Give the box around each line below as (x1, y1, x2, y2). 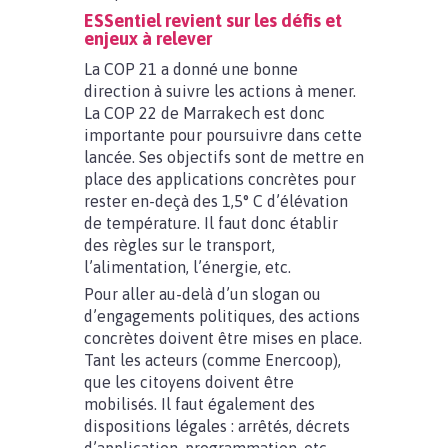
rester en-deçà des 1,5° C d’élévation (84, 192, 348, 210)
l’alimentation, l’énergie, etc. (84, 258, 291, 276)
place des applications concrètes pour (84, 170, 356, 188)
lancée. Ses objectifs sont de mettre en (84, 148, 364, 166)
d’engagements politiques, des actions (84, 307, 360, 325)
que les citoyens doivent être (84, 373, 294, 391)
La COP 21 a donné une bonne (84, 60, 298, 78)
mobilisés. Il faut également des (84, 395, 315, 413)
